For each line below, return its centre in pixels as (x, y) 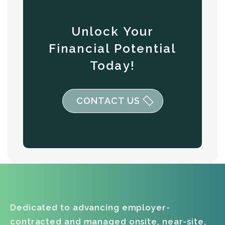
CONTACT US (108, 101)
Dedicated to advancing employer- (90, 207)
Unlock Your (113, 31)
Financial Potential (113, 48)
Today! (113, 66)
